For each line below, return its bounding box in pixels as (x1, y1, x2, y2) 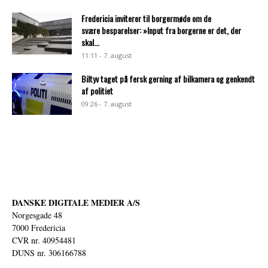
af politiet (81, 84, 113, 97)
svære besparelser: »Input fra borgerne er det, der (81, 23, 241, 36)
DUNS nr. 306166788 (12, 246, 86, 258)
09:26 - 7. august (81, 99, 132, 108)
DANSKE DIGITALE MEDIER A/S (12, 196, 140, 209)
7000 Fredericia (12, 221, 65, 233)
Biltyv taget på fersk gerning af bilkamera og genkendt (81, 72, 255, 85)
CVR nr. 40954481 (12, 234, 76, 246)
